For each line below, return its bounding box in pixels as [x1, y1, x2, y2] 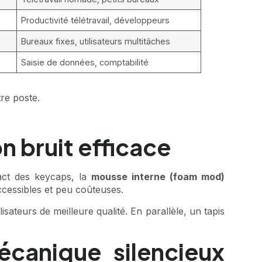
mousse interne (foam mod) [91, 171, 225, 183]
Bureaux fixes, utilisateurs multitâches [21, 36, 171, 47]
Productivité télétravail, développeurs [21, 15, 170, 26]
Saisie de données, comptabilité [21, 57, 149, 68]
